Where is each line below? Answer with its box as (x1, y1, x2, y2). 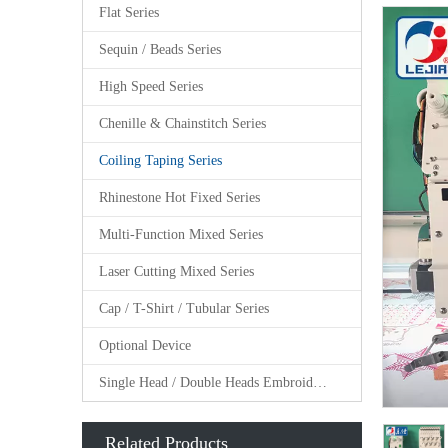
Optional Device (99, 338, 191, 353)
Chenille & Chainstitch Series (99, 116, 266, 131)
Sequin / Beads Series (99, 42, 221, 57)
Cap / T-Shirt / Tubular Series (99, 301, 269, 316)
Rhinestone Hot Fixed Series (99, 190, 260, 205)
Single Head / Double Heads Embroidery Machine (313, 375, 327, 390)
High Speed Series (99, 79, 203, 94)
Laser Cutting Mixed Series (99, 264, 254, 279)
